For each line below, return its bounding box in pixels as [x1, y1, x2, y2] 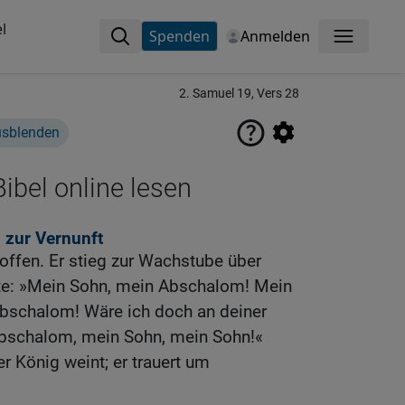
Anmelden [240, 26, 310, 46]
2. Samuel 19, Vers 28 [179, 86, 299, 101]
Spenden [148, 26, 210, 46]
